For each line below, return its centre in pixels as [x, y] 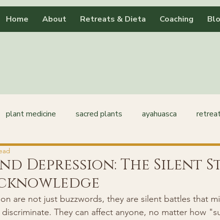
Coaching [177, 19]
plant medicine [31, 114]
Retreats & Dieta [113, 19]
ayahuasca [159, 114]
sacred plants [99, 114]
